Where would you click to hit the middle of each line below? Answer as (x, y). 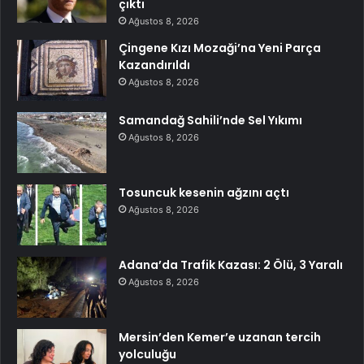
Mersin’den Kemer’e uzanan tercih (220, 337)
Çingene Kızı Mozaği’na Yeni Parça (220, 48)
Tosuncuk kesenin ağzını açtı (204, 192)
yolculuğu (147, 354)
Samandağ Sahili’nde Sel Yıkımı (210, 120)
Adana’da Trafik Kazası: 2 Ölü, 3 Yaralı (231, 264)
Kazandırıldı (154, 65)
